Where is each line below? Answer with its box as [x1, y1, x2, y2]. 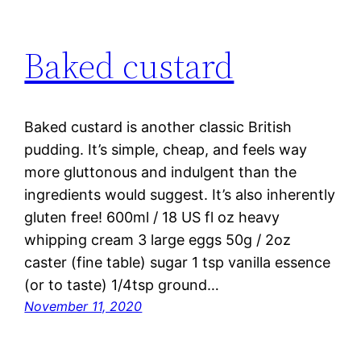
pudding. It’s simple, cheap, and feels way [24, 141, 308, 159]
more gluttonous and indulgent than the [24, 164, 297, 181]
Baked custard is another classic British [24, 118, 293, 136]
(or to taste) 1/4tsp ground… [24, 276, 220, 294]
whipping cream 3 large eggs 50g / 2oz [24, 231, 292, 249]
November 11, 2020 [24, 298, 143, 315]
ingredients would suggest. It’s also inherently [24, 186, 336, 204]
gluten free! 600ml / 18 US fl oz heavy [24, 209, 280, 226]
